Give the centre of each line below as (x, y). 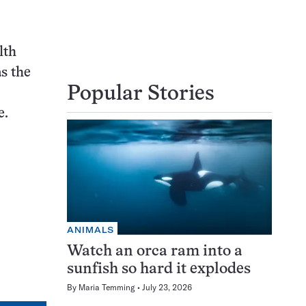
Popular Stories (141, 95)
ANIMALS (91, 229)
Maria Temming (107, 287)
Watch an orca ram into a (155, 251)
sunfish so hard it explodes (159, 269)
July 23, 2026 (167, 287)
